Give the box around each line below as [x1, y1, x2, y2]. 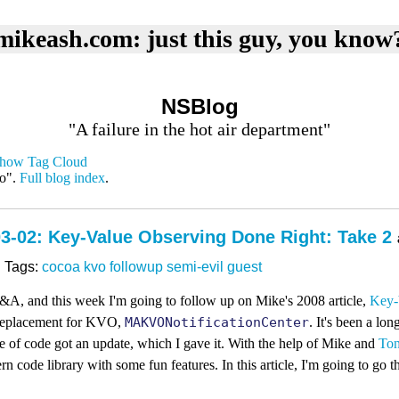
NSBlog [160, 94, 239, 118]
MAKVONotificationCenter [125, 314, 309, 330]
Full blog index [20, 170, 105, 185]
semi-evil [167, 259, 224, 274]
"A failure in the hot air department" [69, 119, 330, 139]
